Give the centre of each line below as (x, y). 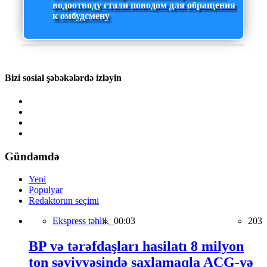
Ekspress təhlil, (83, 221)
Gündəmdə (32, 156)
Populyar (46, 190)
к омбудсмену (81, 16)
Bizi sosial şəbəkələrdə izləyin (63, 77)
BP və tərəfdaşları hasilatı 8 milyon (136, 246)
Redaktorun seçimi (64, 201)
